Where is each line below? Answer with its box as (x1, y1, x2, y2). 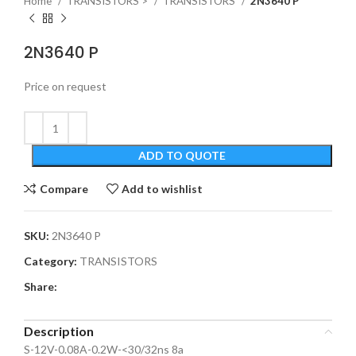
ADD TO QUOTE (138, 149, 226, 162)
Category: (24, 254, 77, 268)
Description (24, 323, 94, 339)
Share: (24, 280, 57, 293)
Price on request (24, 79, 106, 93)
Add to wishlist (122, 181, 203, 195)
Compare (39, 181, 88, 195)
